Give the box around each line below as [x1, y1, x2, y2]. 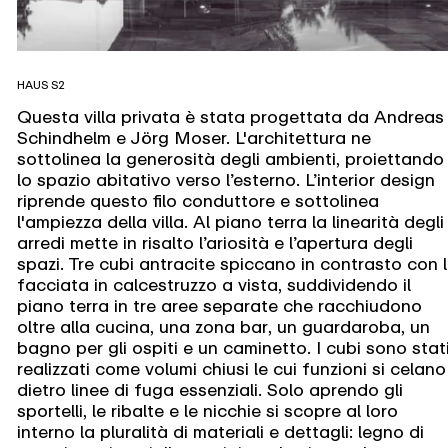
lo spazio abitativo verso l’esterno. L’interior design [16, 166, 435, 192]
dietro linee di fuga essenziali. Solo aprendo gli [16, 376, 403, 402]
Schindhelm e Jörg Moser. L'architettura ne [16, 124, 371, 150]
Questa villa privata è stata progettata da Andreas [16, 103, 444, 129]
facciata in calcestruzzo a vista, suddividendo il [16, 271, 411, 297]
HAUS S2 [16, 76, 65, 93]
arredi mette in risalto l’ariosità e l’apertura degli [16, 229, 413, 255]
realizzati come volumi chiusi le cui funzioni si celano [16, 355, 446, 381]
